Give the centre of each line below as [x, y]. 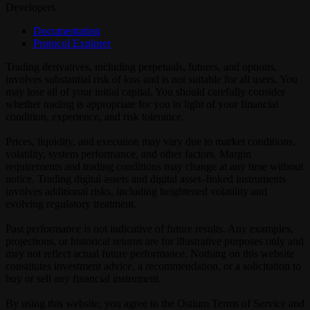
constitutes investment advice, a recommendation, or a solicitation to [153, 266]
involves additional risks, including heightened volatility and [136, 192]
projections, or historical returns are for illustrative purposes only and [155, 241]
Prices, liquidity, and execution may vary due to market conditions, [151, 142]
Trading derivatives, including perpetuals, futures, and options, [141, 67]
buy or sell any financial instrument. [83, 279]
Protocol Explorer [72, 44]
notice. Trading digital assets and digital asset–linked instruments [146, 179]
